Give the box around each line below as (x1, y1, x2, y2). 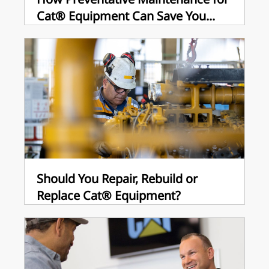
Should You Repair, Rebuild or (37, 171, 198, 187)
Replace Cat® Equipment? (37, 187, 181, 204)
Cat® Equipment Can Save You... (37, 8, 215, 24)
